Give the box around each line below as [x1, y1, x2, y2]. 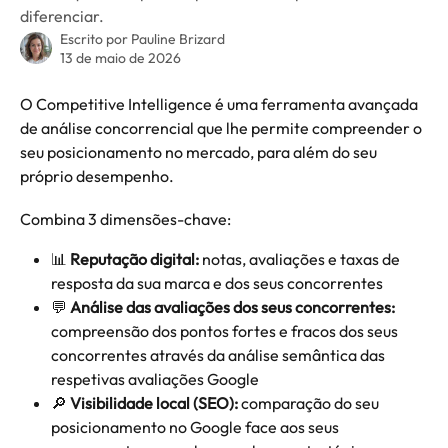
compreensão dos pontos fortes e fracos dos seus [51, 321, 401, 342]
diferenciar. [20, 6, 104, 26]
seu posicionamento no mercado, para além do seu [20, 142, 380, 162]
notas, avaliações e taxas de [199, 249, 403, 270]
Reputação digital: [70, 249, 199, 270]
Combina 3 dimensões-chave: [20, 209, 231, 230]
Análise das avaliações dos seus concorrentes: [70, 297, 395, 318]
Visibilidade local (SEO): [70, 393, 238, 414]
